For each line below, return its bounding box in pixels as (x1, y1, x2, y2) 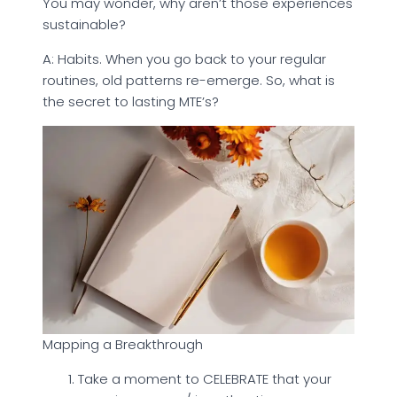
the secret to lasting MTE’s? (43, 92, 219, 112)
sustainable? (43, 15, 129, 35)
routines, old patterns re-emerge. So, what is (43, 71, 335, 90)
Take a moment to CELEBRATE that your (78, 369, 331, 388)
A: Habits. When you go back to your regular (43, 50, 326, 69)
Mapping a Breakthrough (43, 334, 203, 354)
